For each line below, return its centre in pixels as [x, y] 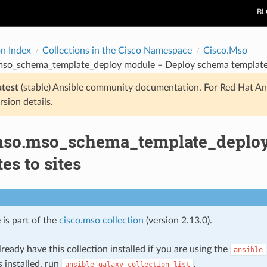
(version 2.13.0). [178, 220]
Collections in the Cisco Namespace [117, 50]
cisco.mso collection [101, 220]
